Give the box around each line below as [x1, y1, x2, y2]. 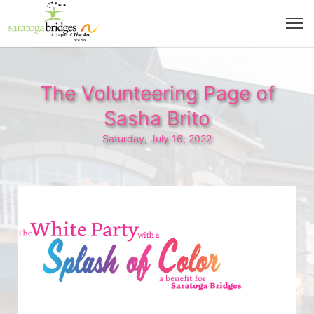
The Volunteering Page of [39, 81, 275, 105]
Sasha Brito [104, 107, 210, 130]
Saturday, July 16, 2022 [102, 132, 212, 144]
